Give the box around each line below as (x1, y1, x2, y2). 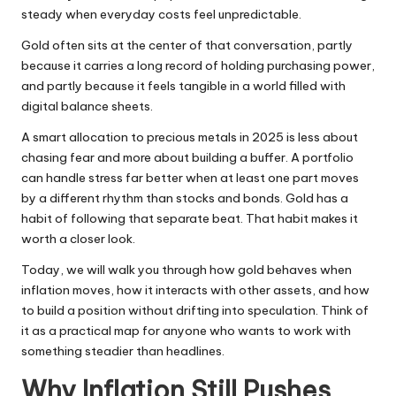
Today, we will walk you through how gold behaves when (21, 262, 352, 278)
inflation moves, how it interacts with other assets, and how (21, 282, 369, 299)
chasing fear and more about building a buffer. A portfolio (21, 149, 354, 166)
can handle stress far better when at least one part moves (21, 170, 359, 187)
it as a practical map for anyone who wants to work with (21, 323, 351, 339)
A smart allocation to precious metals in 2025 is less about (21, 129, 358, 146)
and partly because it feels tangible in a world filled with (21, 78, 346, 95)
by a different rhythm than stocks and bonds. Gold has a (21, 190, 348, 207)
